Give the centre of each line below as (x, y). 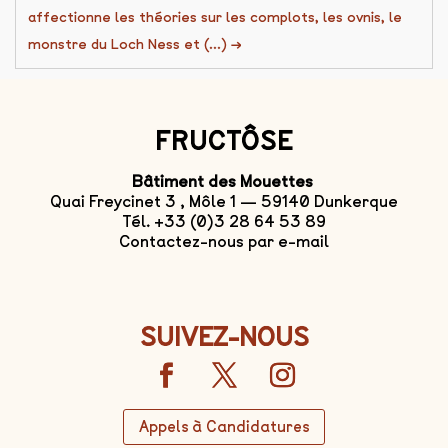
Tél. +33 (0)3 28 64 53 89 (224, 222)
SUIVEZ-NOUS (224, 337)
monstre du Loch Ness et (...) (129, 45)
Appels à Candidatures (224, 426)
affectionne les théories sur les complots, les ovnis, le (215, 18)
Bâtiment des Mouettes (224, 182)
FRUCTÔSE (224, 141)
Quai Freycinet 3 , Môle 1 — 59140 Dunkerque (224, 202)
